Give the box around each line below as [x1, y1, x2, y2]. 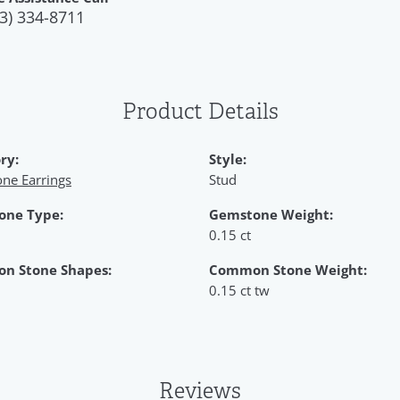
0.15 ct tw [209, 280, 270, 300]
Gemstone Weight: [209, 204, 333, 224]
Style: [209, 149, 246, 169]
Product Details [121, 98, 279, 125]
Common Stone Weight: [209, 260, 367, 279]
